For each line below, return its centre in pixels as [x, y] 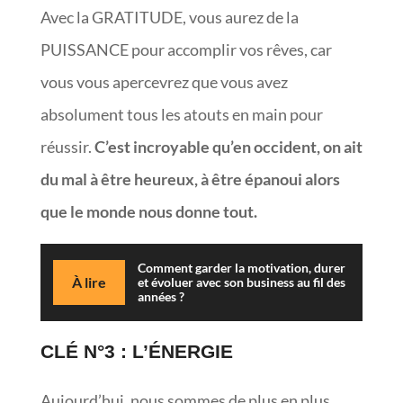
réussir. [67, 146]
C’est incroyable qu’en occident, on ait [228, 146]
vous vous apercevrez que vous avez [164, 81]
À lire [89, 282]
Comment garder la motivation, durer [241, 267]
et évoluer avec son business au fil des [241, 282]
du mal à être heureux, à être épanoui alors [190, 179]
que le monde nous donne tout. [148, 211]
